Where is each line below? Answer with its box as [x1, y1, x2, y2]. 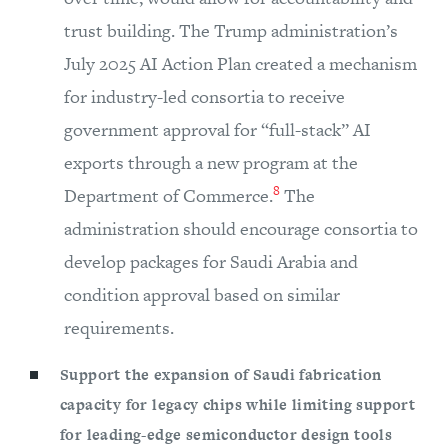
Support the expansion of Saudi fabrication [60, 364, 382, 386]
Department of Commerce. [64, 183, 273, 209]
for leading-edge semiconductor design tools [60, 424, 393, 446]
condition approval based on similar [64, 282, 340, 308]
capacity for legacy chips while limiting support [60, 394, 416, 416]
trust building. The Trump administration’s [64, 18, 398, 44]
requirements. [64, 315, 174, 341]
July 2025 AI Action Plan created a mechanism [64, 51, 417, 77]
